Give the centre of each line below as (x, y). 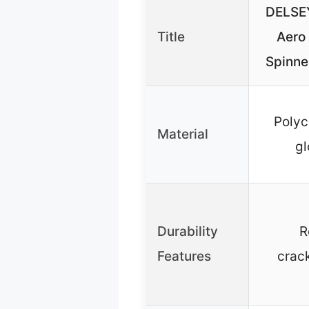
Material (183, 134)
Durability (188, 232)
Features (184, 257)
